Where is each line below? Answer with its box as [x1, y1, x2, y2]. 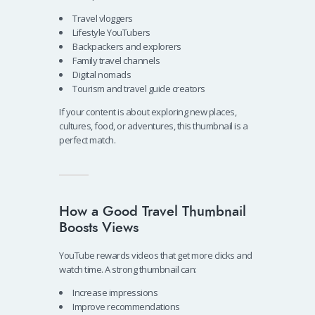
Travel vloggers [72, 12, 133, 25]
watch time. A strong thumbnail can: [59, 263, 197, 276]
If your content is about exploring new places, [59, 105, 236, 119]
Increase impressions [72, 286, 157, 300]
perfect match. [59, 134, 115, 147]
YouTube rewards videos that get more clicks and [59, 249, 252, 262]
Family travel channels [72, 54, 160, 67]
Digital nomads [72, 68, 131, 82]
